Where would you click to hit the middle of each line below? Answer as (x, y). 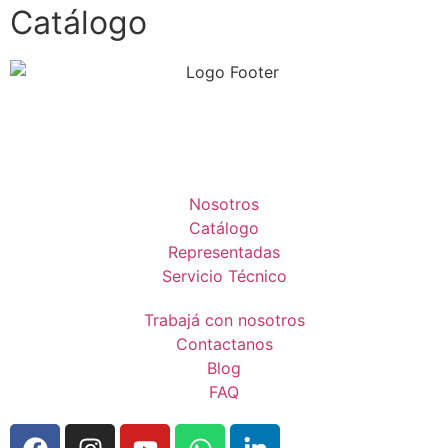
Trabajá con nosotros (224, 320)
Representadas (224, 252)
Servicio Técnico (224, 276)
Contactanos (224, 344)
